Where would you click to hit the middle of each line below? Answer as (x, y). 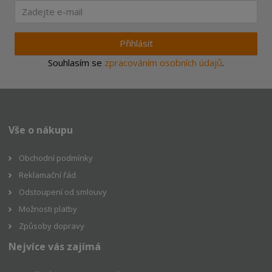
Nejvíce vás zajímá (55, 246)
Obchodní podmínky (56, 158)
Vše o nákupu (41, 130)
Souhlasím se (76, 62)
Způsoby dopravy (52, 226)
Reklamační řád (48, 175)
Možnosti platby (48, 209)
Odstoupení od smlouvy (64, 192)
